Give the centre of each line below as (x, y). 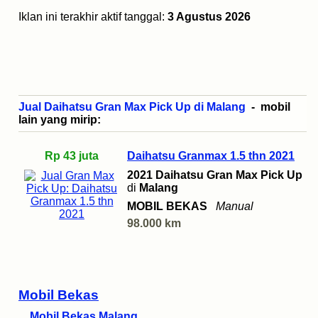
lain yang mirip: (60, 120)
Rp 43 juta (72, 156)
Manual (235, 207)
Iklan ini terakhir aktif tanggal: (93, 17)
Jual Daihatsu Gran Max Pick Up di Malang (132, 107)
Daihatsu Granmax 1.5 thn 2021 (211, 156)
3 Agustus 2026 (209, 17)
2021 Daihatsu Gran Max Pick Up (215, 175)
